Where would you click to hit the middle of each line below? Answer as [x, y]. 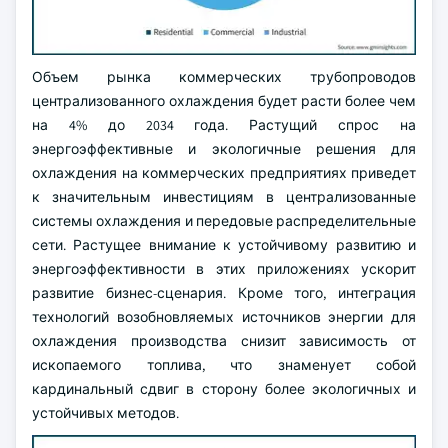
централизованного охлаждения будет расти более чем [224, 101]
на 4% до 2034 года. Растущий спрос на [224, 125]
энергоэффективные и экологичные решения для [224, 149]
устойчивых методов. [105, 413]
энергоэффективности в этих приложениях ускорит [224, 269]
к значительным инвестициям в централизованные [224, 197]
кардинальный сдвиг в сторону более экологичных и [224, 389]
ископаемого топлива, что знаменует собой [224, 365]
